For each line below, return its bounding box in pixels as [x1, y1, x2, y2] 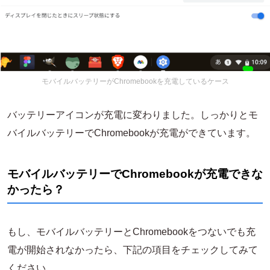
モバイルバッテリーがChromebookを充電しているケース [41, 77, 229, 86]
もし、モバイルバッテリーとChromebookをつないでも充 [7, 226, 256, 237]
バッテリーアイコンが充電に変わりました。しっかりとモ [7, 109, 258, 120]
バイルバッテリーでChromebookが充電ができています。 [7, 127, 256, 138]
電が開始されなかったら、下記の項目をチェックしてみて [7, 244, 258, 255]
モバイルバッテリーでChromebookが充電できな [7, 167, 263, 180]
